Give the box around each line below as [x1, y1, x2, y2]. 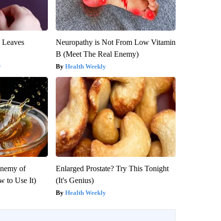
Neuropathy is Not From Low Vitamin [55, 38, 176, 47]
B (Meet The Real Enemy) [55, 50, 139, 59]
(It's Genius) [55, 176, 94, 185]
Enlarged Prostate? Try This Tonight [55, 164, 169, 173]
